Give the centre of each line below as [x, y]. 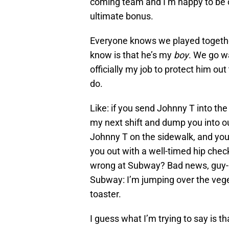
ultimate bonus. [122, 16]
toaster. [106, 194]
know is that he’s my [132, 55]
